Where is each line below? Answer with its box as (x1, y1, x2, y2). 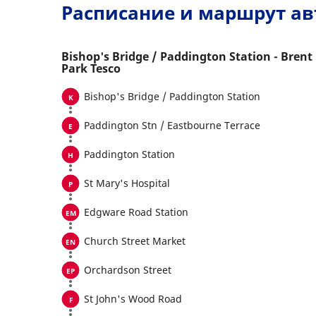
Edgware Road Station (84, 205, 188, 219)
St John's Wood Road (84, 292, 182, 305)
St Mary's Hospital (84, 176, 170, 190)
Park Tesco (61, 61, 121, 76)
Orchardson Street (84, 263, 171, 276)
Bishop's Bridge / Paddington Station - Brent (61, 49, 312, 64)
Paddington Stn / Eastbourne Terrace (84, 119, 260, 132)
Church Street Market (84, 234, 186, 248)
